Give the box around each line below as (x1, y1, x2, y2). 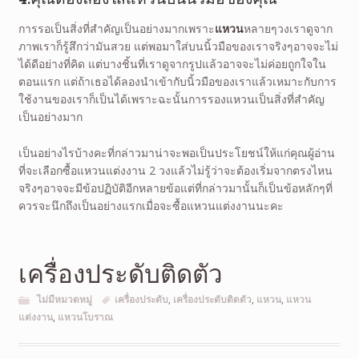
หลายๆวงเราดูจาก (243, 21, 333, 37)
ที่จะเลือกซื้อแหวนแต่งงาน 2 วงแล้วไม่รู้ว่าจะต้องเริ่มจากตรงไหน (18, 162, 333, 178)
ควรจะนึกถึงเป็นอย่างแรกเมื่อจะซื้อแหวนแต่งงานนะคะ (18, 197, 284, 213)
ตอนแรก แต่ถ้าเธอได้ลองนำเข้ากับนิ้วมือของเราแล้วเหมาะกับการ (18, 74, 337, 90)
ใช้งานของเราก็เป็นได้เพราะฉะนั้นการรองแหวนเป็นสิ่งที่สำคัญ (18, 91, 325, 107)
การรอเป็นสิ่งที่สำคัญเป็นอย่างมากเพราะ (18, 21, 215, 37)
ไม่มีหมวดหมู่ (36, 292, 92, 306)
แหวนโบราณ (57, 309, 113, 324)
